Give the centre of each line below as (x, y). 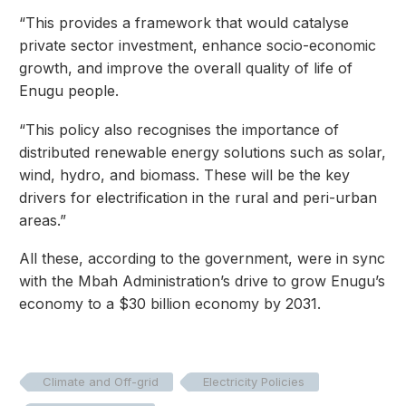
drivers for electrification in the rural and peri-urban (198, 197)
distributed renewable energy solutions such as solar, (203, 152)
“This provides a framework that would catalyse (184, 22)
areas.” (43, 220)
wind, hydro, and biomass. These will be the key (184, 174)
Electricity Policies (254, 382)
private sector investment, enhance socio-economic (198, 45)
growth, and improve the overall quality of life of (186, 68)
